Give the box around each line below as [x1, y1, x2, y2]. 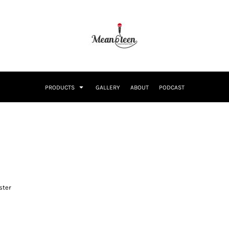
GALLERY [95, 84, 120, 91]
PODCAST [158, 84, 185, 91]
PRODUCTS [44, 84, 76, 91]
